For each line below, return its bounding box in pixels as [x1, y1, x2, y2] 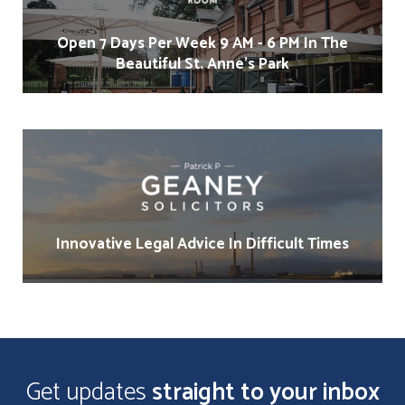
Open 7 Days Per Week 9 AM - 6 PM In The [57, 31, 348, 57]
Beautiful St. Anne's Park [116, 52, 289, 78]
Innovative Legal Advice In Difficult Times [56, 231, 349, 258]
